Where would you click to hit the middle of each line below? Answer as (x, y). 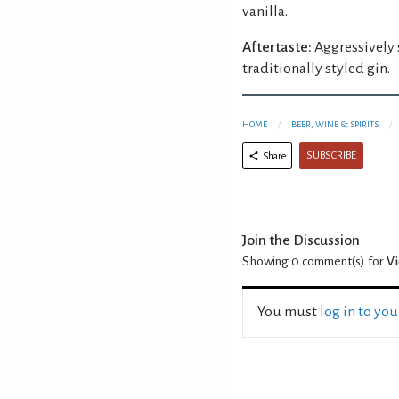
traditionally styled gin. (316, 68)
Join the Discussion (301, 240)
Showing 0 (271, 261)
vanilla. (265, 11)
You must (289, 311)
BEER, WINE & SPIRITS (335, 124)
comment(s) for (343, 261)
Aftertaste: (277, 47)
